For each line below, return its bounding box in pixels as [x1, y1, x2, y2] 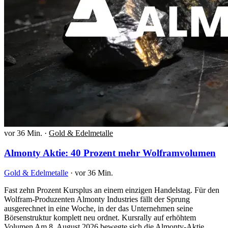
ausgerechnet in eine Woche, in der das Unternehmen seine [4, 204, 193, 213]
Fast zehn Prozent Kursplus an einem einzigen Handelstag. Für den [4, 185, 219, 194]
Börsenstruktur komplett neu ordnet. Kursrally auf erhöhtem [4, 213, 196, 222]
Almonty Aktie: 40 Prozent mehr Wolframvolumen [4, 148, 216, 159]
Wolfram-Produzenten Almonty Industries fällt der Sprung [4, 194, 190, 204]
